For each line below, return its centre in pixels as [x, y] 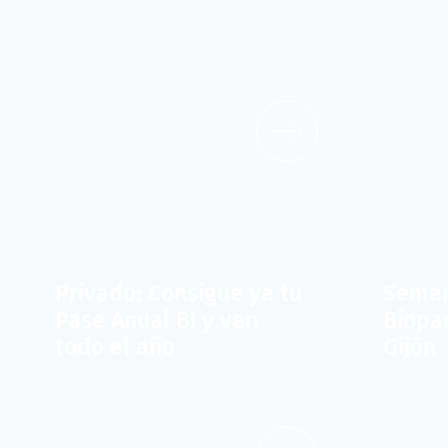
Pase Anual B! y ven [156, 320]
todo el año [115, 347]
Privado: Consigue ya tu [178, 293]
